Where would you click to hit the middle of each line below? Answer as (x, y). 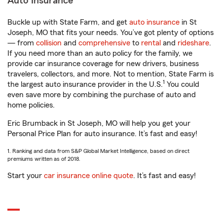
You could (182, 85)
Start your (26, 176)
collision (49, 43)
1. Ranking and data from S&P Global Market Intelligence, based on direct (98, 151)
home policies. (31, 105)
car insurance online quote (89, 176)
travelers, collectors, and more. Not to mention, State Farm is (110, 74)
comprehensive (104, 43)
